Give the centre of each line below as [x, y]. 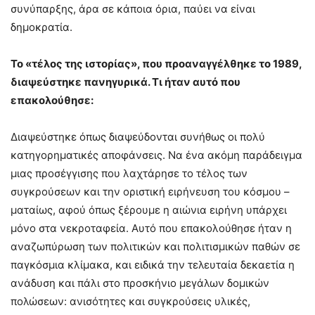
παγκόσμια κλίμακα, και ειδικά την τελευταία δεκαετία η [153, 265]
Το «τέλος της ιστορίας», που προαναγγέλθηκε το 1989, [156, 64]
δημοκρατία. [41, 27]
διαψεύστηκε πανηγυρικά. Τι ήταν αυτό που [126, 82]
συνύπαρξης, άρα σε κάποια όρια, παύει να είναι [133, 9]
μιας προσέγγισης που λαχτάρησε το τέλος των [129, 174]
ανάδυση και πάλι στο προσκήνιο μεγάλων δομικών [140, 283]
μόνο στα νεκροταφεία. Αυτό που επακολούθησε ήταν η [151, 229]
